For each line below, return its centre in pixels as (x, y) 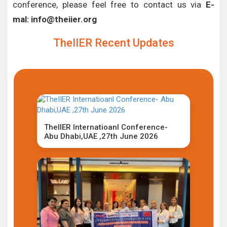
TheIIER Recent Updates (113, 43)
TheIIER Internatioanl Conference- (106, 127)
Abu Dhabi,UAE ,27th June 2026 (101, 136)
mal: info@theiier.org (55, 19)
